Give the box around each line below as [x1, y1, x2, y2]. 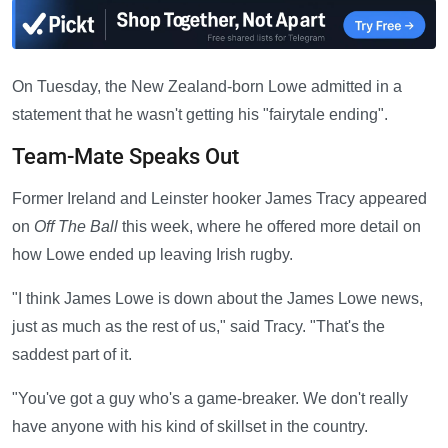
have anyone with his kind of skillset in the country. [12, 418, 368, 436]
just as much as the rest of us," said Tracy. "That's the [12, 318, 385, 336]
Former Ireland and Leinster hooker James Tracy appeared [12, 190, 427, 208]
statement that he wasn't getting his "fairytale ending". [12, 106, 388, 124]
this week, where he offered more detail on [118, 218, 421, 236]
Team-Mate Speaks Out [12, 144, 239, 170]
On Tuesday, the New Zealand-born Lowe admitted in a [12, 78, 402, 96]
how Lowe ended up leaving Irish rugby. [12, 246, 293, 264]
